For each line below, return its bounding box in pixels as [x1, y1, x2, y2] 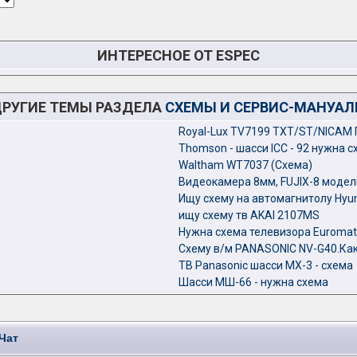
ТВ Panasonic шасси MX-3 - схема [178, 259, 353, 272]
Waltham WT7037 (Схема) [178, 159, 312, 171]
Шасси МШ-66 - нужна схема [178, 276, 328, 288]
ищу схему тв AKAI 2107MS [178, 209, 320, 222]
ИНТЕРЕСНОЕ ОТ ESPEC [97, 47, 260, 64]
